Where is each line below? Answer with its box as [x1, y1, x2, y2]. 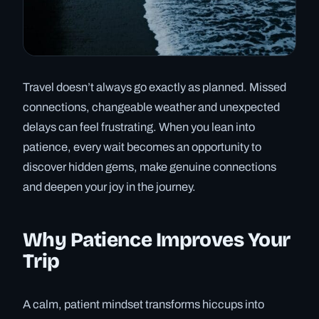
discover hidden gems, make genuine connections [23, 161, 276, 174]
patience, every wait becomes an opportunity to [23, 141, 261, 154]
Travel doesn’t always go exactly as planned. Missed [23, 81, 286, 94]
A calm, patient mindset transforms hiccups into [23, 298, 264, 311]
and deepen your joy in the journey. [23, 181, 196, 194]
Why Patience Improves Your [23, 227, 291, 252]
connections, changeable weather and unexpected [23, 101, 280, 114]
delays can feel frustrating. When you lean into [23, 121, 255, 134]
